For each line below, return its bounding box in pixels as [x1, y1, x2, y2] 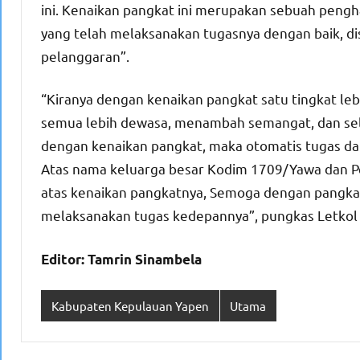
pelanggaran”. [41, 47, 129, 65]
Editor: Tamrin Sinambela [41, 251, 202, 268]
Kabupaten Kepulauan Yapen [51, 297, 209, 313]
